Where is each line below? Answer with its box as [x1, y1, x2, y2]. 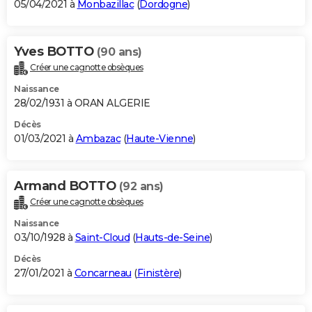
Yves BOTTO [14, 44, 97, 60]
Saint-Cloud [75, 231, 130, 244]
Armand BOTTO [14, 178, 119, 194]
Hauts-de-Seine [135, 231, 210, 244]
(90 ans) [96, 45, 142, 59]
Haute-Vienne [126, 132, 193, 146]
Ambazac [75, 132, 120, 146]
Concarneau [74, 267, 132, 280]
